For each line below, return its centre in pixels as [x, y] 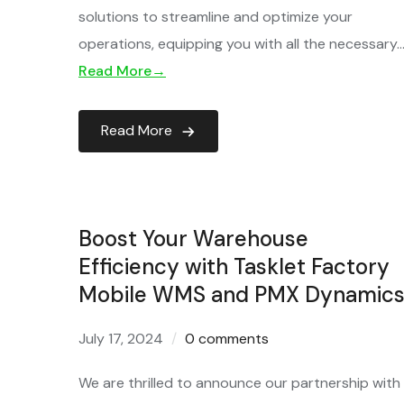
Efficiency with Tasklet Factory [234, 266]
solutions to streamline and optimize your [216, 17]
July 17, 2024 [121, 339]
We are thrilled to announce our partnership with [239, 383]
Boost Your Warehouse [193, 239]
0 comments [227, 339]
